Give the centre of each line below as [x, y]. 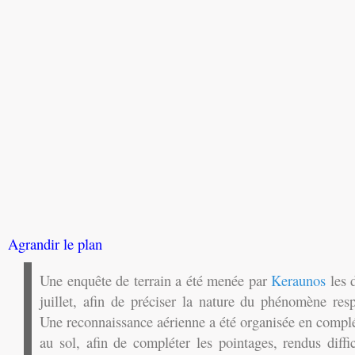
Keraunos [298, 280]
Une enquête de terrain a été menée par [155, 280]
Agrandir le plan [55, 243]
